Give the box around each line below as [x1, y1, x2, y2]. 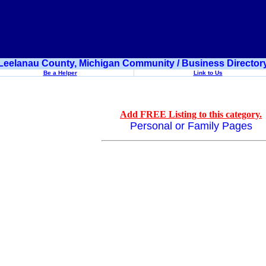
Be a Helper [43, 69, 77, 76]
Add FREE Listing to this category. [120, 109, 262, 119]
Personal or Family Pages [129, 120, 252, 132]
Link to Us [193, 69, 223, 76]
